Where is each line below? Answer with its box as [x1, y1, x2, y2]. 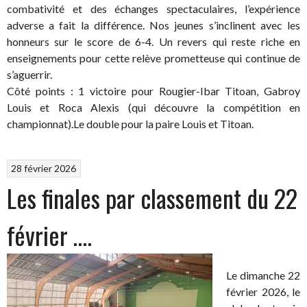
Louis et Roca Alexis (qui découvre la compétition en [7, 100, 300, 114]
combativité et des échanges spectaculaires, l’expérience [7, 1, 300, 15]
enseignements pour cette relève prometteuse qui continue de [7, 51, 300, 64]
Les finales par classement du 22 [7, 180, 297, 216]
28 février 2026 [11, 162, 77, 175]
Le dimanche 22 [226, 269, 300, 282]
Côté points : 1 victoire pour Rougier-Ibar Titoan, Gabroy [7, 84, 300, 97]
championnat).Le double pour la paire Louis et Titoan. [7, 116, 254, 130]
